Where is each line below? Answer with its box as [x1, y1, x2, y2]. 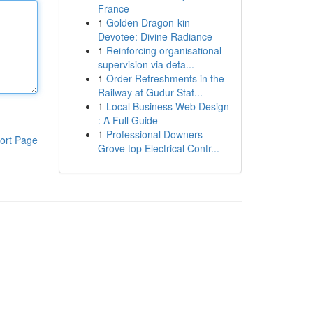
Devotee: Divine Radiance [97, 29, 212, 43]
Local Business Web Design [105, 99, 229, 113]
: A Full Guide [97, 113, 158, 127]
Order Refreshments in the [105, 71, 224, 85]
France [97, 1, 129, 15]
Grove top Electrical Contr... [97, 141, 219, 155]
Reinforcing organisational [105, 43, 221, 57]
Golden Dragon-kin [105, 15, 190, 29]
